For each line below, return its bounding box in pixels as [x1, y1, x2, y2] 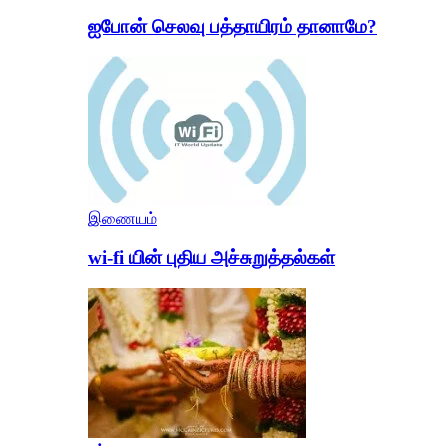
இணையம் [88, 210, 157, 228]
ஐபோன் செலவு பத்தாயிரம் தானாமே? [88, 15, 377, 37]
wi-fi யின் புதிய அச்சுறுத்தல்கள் [88, 247, 335, 269]
